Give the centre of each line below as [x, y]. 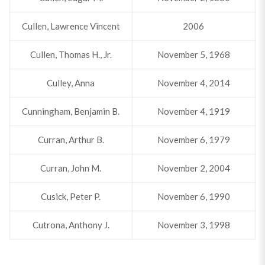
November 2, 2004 [193, 168]
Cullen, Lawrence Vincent [71, 26]
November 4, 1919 [193, 111]
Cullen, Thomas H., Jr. [71, 54]
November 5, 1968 [193, 54]
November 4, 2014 [193, 83]
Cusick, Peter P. [71, 196]
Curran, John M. [71, 168]
